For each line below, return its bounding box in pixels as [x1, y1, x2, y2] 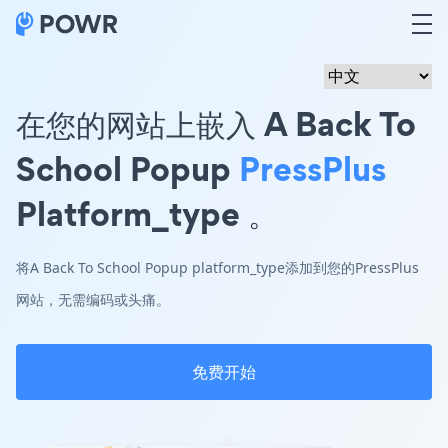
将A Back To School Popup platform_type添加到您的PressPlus [16, 258, 419, 277]
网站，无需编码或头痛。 [16, 290, 170, 309]
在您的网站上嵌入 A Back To [16, 100, 416, 147]
